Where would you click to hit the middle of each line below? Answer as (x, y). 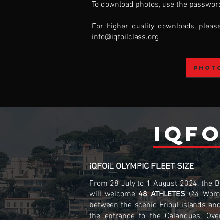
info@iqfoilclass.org (125, 37)
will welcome (114, 194)
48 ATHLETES (162, 194)
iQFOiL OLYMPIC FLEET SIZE (142, 167)
